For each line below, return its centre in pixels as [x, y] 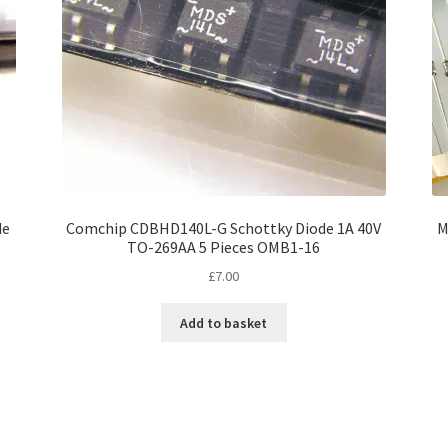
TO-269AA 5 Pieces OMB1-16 [224, 246]
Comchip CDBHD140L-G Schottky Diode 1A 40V [224, 227]
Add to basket [224, 322]
